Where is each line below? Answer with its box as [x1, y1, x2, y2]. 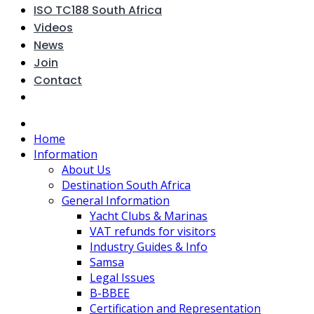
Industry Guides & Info [90, 239, 207, 254]
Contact [34, 72, 82, 88]
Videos [34, 20, 73, 36]
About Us [62, 162, 111, 177]
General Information [62, 193, 170, 208]
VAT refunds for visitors [90, 224, 216, 239]
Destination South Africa [62, 177, 191, 193]
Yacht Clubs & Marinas [90, 208, 207, 224]
